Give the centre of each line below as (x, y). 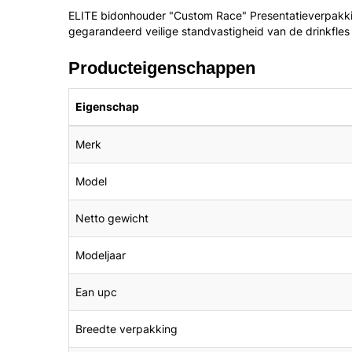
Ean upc (96, 292)
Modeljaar (101, 255)
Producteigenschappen (162, 68)
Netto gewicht (112, 218)
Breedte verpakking (126, 329)
